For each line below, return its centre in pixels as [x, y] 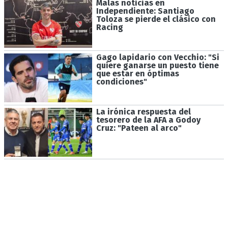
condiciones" [121, 82]
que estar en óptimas [137, 74]
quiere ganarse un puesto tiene [157, 66]
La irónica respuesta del [143, 111]
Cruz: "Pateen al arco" [139, 128]
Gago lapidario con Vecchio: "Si [158, 58]
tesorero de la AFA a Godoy [148, 120]
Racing [109, 27]
